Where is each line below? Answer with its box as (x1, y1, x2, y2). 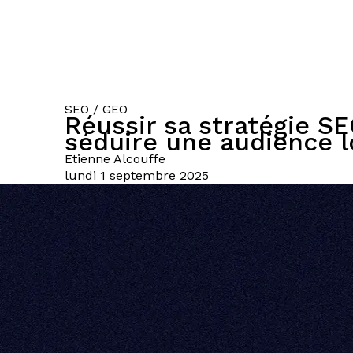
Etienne (65, 151, 113, 166)
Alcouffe (113, 151, 165, 166)
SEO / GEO (65, 102, 128, 117)
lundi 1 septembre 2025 (65, 168, 209, 183)
